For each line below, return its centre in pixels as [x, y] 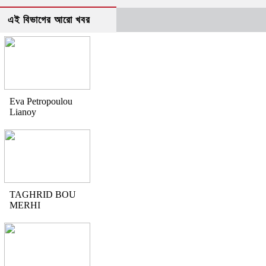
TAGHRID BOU [43, 194]
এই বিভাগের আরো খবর [49, 20]
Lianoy [23, 112]
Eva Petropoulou [41, 101]
